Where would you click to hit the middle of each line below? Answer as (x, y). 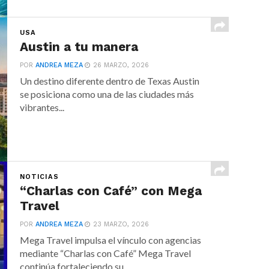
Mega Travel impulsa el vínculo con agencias (111, 240)
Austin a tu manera (79, 47)
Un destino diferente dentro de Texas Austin (110, 81)
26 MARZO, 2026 (121, 65)
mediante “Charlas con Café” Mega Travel (106, 253)
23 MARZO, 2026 (121, 224)
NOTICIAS (39, 177)
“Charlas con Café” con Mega (111, 191)
